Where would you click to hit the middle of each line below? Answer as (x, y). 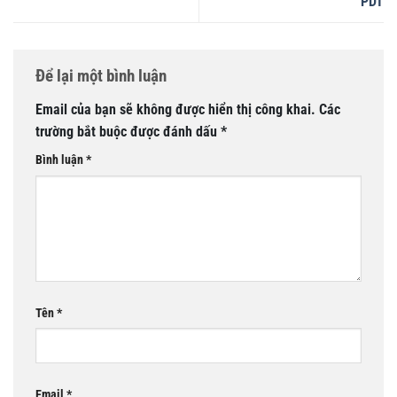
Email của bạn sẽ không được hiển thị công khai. (175, 109)
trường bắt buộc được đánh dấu (128, 131)
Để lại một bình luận (103, 76)
